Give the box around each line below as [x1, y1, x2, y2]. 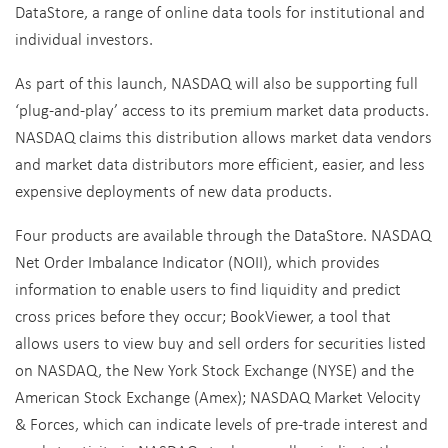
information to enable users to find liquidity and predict [15, 277, 401, 300]
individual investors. [15, 27, 153, 50]
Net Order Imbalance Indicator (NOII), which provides [15, 250, 380, 273]
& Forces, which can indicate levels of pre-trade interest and [15, 412, 428, 435]
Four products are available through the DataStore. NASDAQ [15, 223, 431, 246]
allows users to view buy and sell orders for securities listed [15, 331, 426, 354]
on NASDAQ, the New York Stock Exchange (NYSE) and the [15, 358, 414, 381]
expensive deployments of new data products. [15, 179, 332, 202]
